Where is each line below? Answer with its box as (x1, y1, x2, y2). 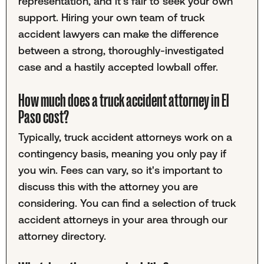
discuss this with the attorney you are (18, 180, 198, 193)
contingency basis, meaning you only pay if (18, 147, 226, 160)
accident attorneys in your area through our (18, 213, 227, 226)
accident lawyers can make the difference (18, 28, 219, 41)
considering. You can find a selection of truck (18, 196, 236, 209)
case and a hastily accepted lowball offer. (18, 61, 218, 74)
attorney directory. (18, 229, 106, 242)
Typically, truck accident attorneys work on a (18, 130, 232, 143)
